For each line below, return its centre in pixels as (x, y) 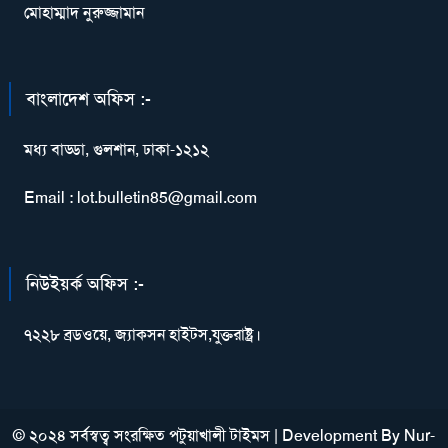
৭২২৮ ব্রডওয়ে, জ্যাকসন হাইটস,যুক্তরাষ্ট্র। (142, 335)
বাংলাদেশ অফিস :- (88, 99)
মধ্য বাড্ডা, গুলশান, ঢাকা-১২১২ (116, 150)
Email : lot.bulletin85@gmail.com (140, 198)
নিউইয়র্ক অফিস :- (84, 284)
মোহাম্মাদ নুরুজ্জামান (83, 13)
